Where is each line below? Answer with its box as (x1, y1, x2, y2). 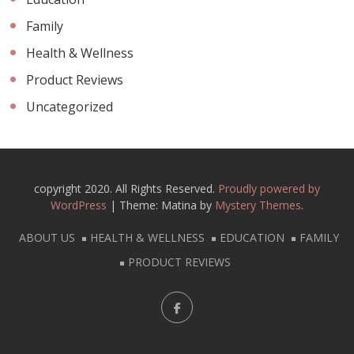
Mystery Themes (215, 197, 301, 213)
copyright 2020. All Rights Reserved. (34, 180, 218, 196)
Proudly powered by (218, 180, 320, 196)
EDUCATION (220, 229, 284, 245)
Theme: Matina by (119, 197, 215, 213)
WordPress (51, 197, 110, 213)
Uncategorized (26, 97, 114, 115)
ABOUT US (19, 229, 75, 245)
